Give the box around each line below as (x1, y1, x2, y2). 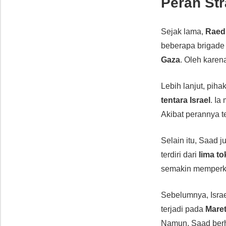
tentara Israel (161, 95, 211, 104)
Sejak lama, (161, 27, 206, 36)
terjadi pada (161, 204, 206, 213)
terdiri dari (161, 150, 199, 159)
